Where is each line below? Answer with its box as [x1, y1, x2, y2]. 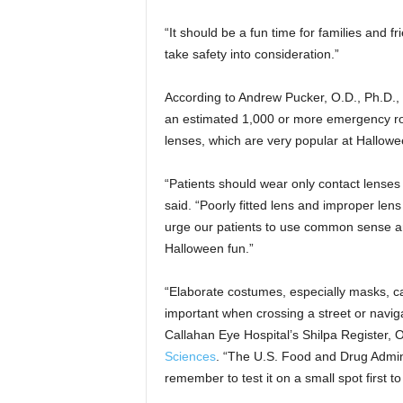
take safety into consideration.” [164, 47, 339, 61]
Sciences [164, 349, 216, 363]
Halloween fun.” [164, 241, 254, 255]
